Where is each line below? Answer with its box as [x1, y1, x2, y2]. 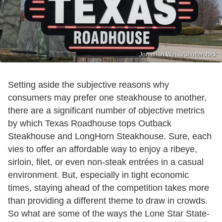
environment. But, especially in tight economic [8, 169, 189, 180]
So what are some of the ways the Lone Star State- [8, 208, 210, 219]
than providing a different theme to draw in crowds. [8, 195, 208, 206]
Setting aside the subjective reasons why [8, 79, 169, 90]
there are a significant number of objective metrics [8, 105, 205, 115]
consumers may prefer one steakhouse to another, [8, 92, 207, 103]
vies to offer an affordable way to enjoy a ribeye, [8, 144, 197, 154]
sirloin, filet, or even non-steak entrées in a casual [8, 157, 204, 167]
